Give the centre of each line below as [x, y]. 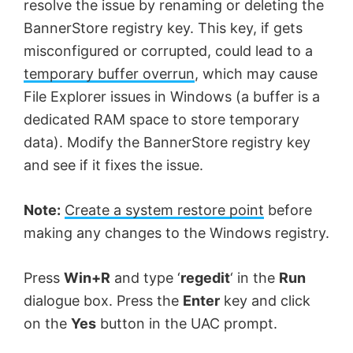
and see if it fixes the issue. [113, 165]
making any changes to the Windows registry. [176, 233]
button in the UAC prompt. [187, 324]
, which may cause [256, 74]
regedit [205, 278]
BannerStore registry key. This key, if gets [163, 28]
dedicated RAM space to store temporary [162, 120]
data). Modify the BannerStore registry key [167, 143]
